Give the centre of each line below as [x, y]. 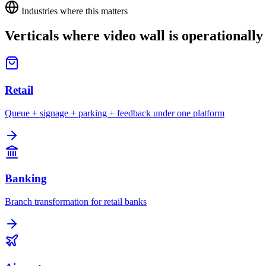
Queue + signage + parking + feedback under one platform [115, 113]
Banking [26, 179]
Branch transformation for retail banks [76, 202]
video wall [134, 36]
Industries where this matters [73, 11]
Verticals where [54, 36]
